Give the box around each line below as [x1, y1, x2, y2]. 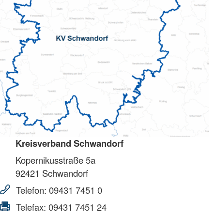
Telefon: [14, 184, 49, 197]
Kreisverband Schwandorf [15, 137, 124, 150]
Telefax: [14, 201, 48, 214]
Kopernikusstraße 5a [15, 154, 95, 167]
